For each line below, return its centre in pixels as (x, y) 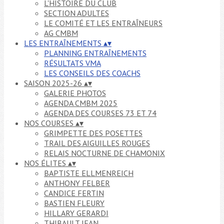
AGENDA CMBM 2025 (81, 103)
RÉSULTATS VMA (72, 63)
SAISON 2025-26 (54, 83)
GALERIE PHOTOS (75, 93)
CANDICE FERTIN (74, 193)
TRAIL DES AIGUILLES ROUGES (97, 143)
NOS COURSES (50, 123)
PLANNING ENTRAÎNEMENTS (95, 53)
